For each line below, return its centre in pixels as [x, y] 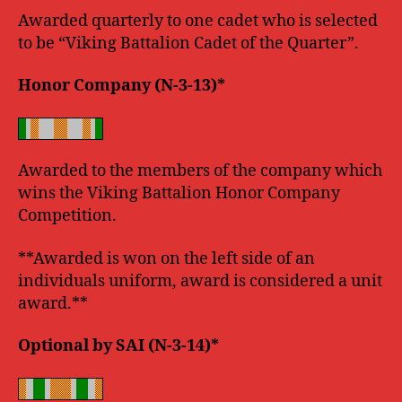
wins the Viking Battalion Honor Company [179, 193]
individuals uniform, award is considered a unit [200, 281]
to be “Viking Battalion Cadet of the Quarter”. [188, 43]
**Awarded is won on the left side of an [166, 258]
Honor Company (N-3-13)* [122, 86]
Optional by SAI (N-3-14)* [118, 346]
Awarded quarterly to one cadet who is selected [198, 21]
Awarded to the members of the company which [200, 171]
